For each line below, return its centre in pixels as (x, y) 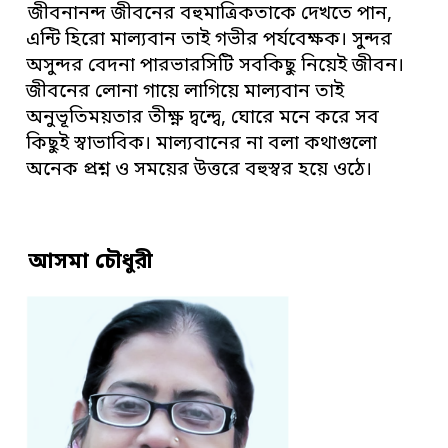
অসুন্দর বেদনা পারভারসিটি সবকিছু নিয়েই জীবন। (215, 67)
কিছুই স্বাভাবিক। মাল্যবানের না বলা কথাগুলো (202, 145)
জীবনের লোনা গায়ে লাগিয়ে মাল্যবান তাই (185, 93)
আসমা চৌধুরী (91, 263)
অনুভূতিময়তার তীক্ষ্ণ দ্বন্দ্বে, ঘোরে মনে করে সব (203, 119)
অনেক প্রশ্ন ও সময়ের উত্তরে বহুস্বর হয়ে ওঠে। (199, 171)
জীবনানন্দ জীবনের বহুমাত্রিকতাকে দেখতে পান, (210, 15)
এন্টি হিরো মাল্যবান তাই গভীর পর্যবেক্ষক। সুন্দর (209, 41)
